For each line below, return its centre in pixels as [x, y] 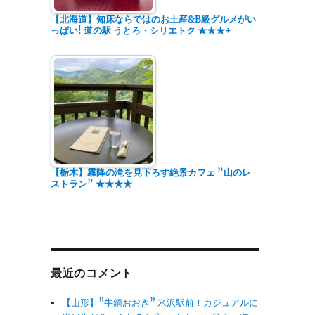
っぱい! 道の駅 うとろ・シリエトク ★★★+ [141, 30]
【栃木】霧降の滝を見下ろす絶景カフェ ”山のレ [150, 172]
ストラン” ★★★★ [91, 184]
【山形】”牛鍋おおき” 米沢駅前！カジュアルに [160, 302]
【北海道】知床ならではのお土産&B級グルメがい [153, 19]
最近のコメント [92, 273]
